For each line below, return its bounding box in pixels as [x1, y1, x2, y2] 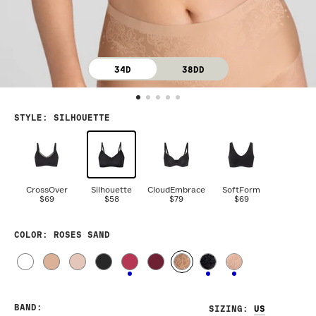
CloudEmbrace [147, 186, 205, 195]
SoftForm [222, 186, 260, 195]
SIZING [209, 305, 243, 315]
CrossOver [25, 186, 68, 195]
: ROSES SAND [42, 231, 110, 241]
